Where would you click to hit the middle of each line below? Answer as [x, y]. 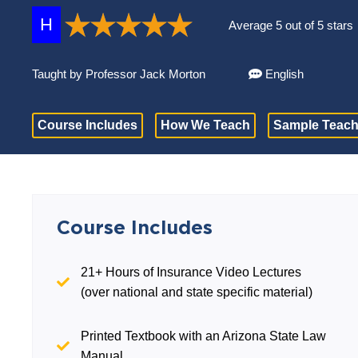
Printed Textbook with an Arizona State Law [204, 336]
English [283, 74]
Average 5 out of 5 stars [291, 25]
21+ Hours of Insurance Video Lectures [191, 272]
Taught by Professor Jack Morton [121, 74]
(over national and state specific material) [197, 292]
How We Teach [206, 125]
